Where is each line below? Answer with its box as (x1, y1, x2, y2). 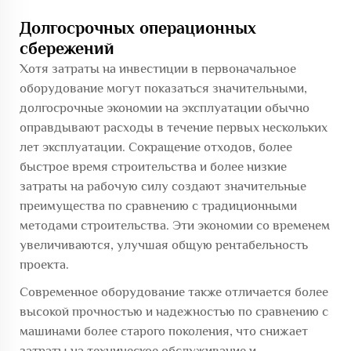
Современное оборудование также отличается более (20, 284, 328, 299)
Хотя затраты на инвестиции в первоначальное (20, 61, 296, 76)
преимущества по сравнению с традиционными (20, 198, 297, 213)
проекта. (20, 257, 69, 272)
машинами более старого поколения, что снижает (20, 324, 308, 338)
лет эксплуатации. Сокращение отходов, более (20, 139, 292, 154)
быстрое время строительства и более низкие (20, 159, 287, 174)
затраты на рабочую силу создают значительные (20, 179, 306, 194)
